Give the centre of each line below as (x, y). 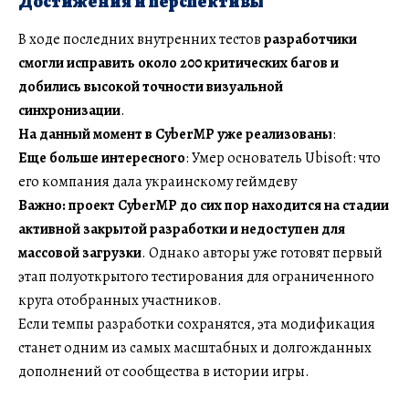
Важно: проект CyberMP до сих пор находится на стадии (204, 205)
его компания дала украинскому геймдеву (157, 181)
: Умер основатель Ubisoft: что (283, 157)
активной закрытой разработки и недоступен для (182, 229)
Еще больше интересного (102, 157)
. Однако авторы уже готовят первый (262, 252)
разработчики (310, 39)
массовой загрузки (80, 252)
